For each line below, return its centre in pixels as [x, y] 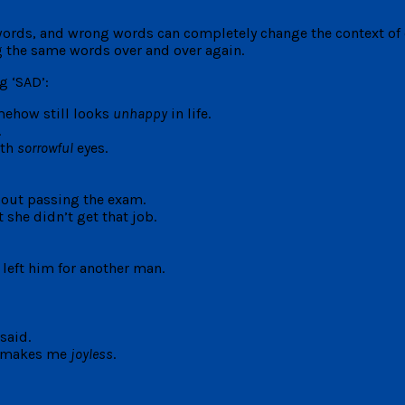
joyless [92, 353]
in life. [189, 113]
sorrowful [45, 147]
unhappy [140, 113]
